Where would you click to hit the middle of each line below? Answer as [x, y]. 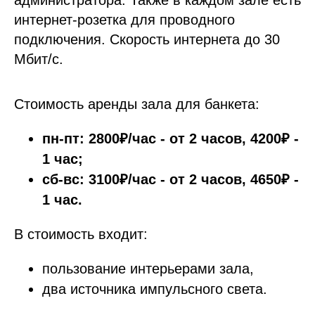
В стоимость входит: [81, 234]
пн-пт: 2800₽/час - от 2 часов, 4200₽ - [171, 139]
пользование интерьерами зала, [148, 269]
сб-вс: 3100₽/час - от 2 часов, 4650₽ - [171, 180]
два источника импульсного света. [155, 289]
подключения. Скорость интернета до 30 [147, 40]
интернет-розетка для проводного [124, 20]
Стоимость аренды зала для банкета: [137, 104]
